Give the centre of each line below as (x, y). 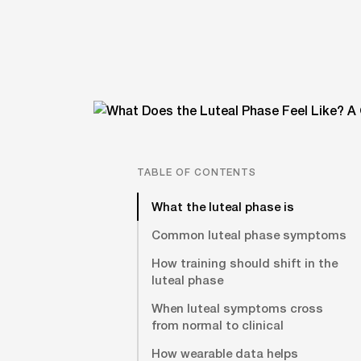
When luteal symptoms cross (237, 308)
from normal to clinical (218, 325)
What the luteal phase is (223, 206)
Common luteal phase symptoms (249, 234)
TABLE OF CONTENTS (197, 172)
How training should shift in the (245, 263)
